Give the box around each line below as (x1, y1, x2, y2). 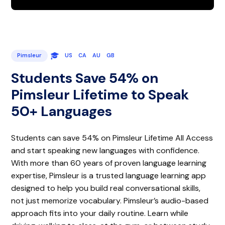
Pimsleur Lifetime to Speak (11, 85, 189, 104)
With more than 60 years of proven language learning (11, 157, 207, 168)
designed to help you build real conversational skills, (11, 182, 201, 193)
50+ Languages (11, 101, 113, 121)
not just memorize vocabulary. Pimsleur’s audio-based (11, 195, 209, 206)
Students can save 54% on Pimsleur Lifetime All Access (11, 132, 213, 143)
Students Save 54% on (11, 68, 159, 87)
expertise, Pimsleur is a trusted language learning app (11, 170, 206, 181)
